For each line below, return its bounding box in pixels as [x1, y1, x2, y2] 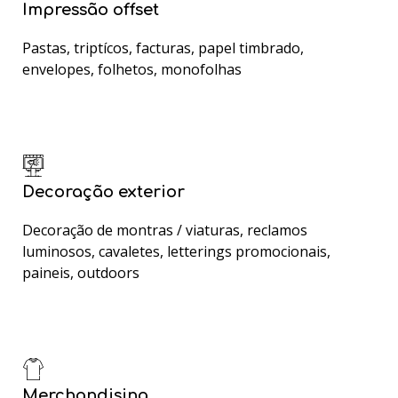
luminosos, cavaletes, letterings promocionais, [22, 242, 330, 261]
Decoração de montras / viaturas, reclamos [22, 220, 307, 240]
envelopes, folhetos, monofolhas [22, 60, 242, 79]
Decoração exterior [22, 183, 185, 201]
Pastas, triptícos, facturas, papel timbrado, [22, 38, 304, 58]
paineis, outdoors [22, 263, 139, 283]
